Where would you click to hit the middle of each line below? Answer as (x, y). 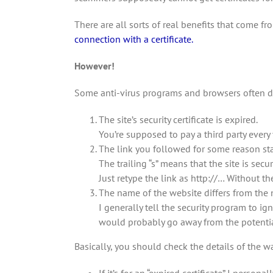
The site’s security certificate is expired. (178, 120)
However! (95, 66)
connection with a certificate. (133, 39)
